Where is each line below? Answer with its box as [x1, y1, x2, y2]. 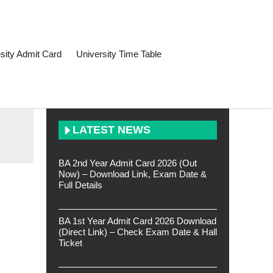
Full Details [58, 180, 102, 190]
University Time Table [76, 49, 161, 59]
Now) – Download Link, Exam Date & [58, 169, 207, 179]
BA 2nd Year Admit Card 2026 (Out [58, 158, 197, 168]
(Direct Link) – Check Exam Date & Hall [58, 227, 217, 237]
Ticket [58, 238, 82, 248]
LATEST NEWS [73, 124, 151, 136]
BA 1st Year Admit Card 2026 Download [58, 216, 216, 226]
